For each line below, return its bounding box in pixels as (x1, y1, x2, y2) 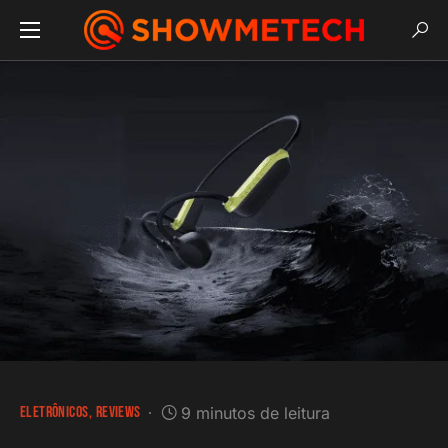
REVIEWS (95, 403, 141, 422)
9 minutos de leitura (180, 403, 330, 423)
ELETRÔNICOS (20, 403, 89, 422)
